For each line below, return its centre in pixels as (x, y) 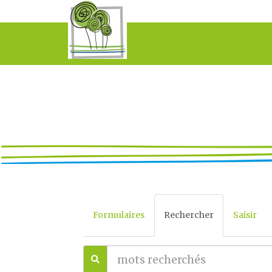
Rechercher (189, 215)
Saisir (245, 215)
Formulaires (119, 215)
